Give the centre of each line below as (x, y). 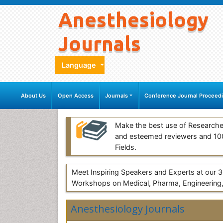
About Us (34, 96)
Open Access (75, 96)
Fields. (126, 147)
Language (80, 65)
